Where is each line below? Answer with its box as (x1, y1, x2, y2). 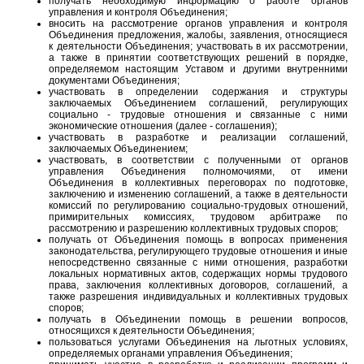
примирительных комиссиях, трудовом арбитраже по (49, 210, 348, 223)
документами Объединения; (49, 74, 180, 86)
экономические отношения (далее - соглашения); (49, 119, 277, 132)
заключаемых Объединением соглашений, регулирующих (49, 97, 348, 109)
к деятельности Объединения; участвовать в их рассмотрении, (49, 40, 348, 52)
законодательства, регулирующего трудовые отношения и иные (49, 245, 348, 257)
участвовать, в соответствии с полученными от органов (49, 154, 348, 166)
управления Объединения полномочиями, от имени (49, 165, 348, 177)
